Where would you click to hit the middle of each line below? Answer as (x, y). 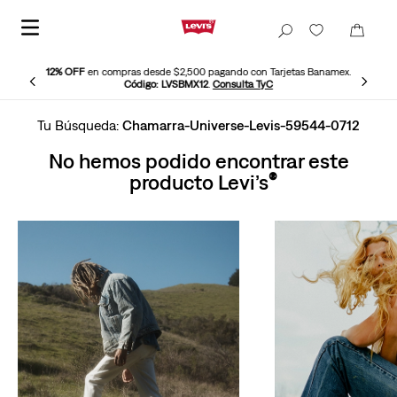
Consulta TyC (243, 84)
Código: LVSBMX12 (166, 84)
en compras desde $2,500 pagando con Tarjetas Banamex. (218, 72)
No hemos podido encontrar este (198, 160)
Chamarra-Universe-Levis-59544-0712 (241, 125)
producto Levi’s (198, 182)
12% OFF (66, 72)
